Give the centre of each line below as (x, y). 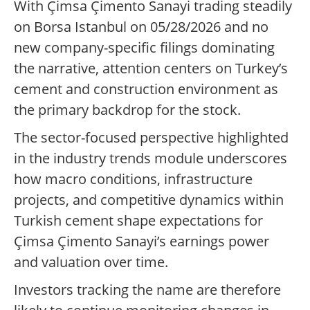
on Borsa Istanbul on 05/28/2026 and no (141, 27)
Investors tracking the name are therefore (147, 290)
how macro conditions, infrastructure (133, 179)
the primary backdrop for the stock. (127, 110)
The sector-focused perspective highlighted (151, 138)
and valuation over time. (91, 262)
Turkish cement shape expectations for (138, 221)
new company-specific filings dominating (144, 48)
